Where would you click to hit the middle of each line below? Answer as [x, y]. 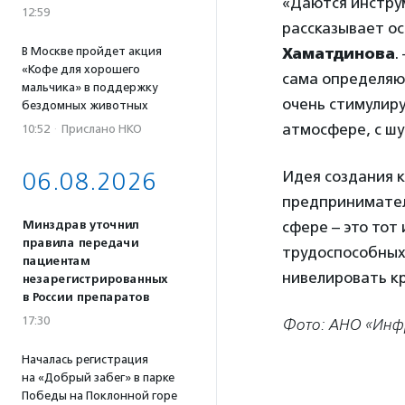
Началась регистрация [85, 359]
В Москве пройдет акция [92, 51]
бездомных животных [85, 105]
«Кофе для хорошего [81, 69]
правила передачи [80, 243]
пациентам [56, 261]
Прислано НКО [102, 129]
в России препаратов [85, 297]
